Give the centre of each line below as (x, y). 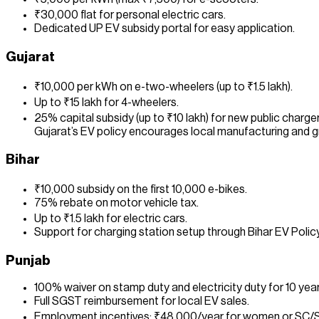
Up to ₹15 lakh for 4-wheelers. (106, 102)
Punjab (28, 260)
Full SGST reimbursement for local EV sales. (142, 302)
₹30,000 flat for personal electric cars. (130, 15)
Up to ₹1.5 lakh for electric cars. (111, 219)
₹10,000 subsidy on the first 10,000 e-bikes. (141, 190)
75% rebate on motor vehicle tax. (116, 203)
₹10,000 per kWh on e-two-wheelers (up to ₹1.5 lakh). (163, 87)
